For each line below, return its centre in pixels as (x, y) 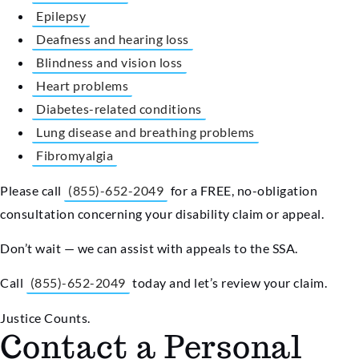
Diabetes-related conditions (119, 109)
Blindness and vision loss (109, 63)
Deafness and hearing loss (113, 39)
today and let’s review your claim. (228, 283)
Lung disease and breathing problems (145, 132)
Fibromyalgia (75, 155)
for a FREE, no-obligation (242, 190)
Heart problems (82, 86)
